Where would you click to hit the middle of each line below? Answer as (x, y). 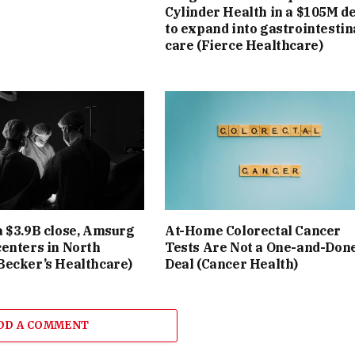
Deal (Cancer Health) (232, 263)
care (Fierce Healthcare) (244, 45)
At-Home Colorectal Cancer (253, 230)
